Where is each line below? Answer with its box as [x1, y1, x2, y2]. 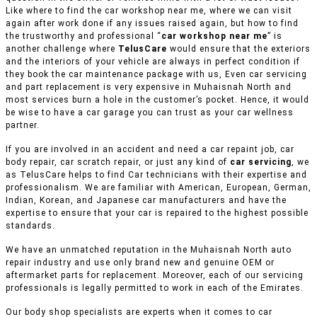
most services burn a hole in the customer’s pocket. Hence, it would [6, 95, 309, 105]
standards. [6, 221, 55, 231]
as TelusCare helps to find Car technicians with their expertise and [6, 170, 307, 180]
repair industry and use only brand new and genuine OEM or [6, 258, 275, 268]
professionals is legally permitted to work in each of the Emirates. [6, 283, 304, 294]
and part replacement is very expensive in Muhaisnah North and [6, 82, 292, 93]
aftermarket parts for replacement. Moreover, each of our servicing [6, 270, 304, 281]
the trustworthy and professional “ [6, 31, 161, 42]
